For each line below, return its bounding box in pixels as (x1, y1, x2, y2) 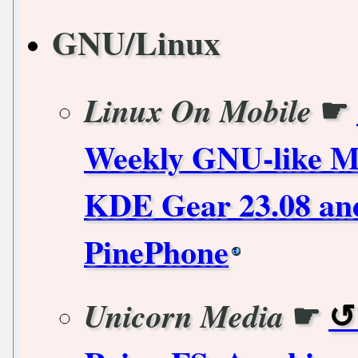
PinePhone (84, 227, 229, 275)
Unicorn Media (84, 292, 284, 338)
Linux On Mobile (84, 87, 312, 133)
